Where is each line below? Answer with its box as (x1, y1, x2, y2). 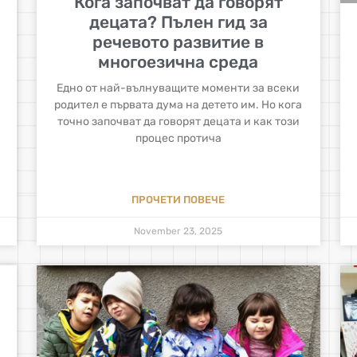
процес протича (135, 131, 222, 145)
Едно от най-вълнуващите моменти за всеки (57, 80, 300, 95)
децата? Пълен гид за (88, 11, 268, 32)
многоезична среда (98, 51, 259, 72)
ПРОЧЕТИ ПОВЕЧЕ (131, 194, 226, 206)
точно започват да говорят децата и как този (57, 114, 300, 128)
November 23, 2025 (134, 226, 223, 237)
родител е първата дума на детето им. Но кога (54, 97, 303, 112)
